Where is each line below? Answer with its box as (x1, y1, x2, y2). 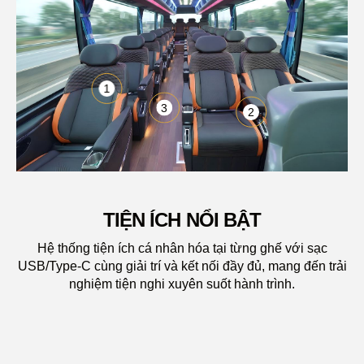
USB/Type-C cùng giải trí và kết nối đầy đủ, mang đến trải (17, 258, 347, 273)
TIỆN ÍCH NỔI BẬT (103, 208, 261, 231)
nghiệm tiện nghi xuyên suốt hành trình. (69, 276, 295, 291)
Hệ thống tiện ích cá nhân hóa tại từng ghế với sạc (37, 240, 327, 255)
